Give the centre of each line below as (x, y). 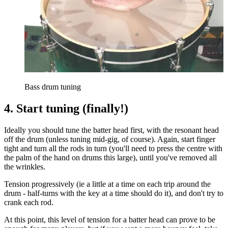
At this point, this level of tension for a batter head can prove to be (110, 219)
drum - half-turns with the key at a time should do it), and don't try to (114, 193)
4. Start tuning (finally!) (66, 108)
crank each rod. (29, 202)
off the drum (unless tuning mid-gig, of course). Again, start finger (110, 139)
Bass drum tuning (53, 87)
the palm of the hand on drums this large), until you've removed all (110, 157)
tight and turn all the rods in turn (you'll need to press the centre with (113, 148)
